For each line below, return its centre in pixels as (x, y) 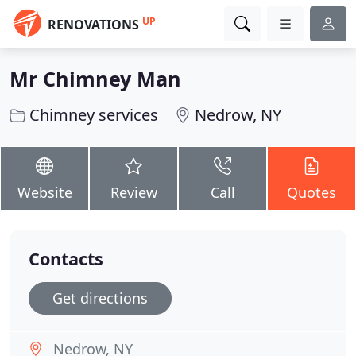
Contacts (66, 259)
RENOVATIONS (93, 25)
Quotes (311, 192)
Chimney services (94, 115)
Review (133, 192)
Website (44, 192)
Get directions (100, 298)
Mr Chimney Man (95, 79)
